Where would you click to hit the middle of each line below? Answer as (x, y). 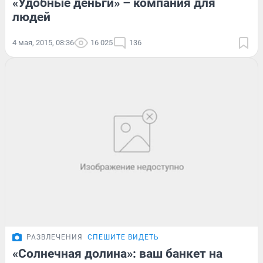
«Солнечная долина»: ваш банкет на (117, 253)
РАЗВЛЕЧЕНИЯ (55, 237)
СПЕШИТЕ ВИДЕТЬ (123, 237)
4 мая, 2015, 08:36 (43, 42)
